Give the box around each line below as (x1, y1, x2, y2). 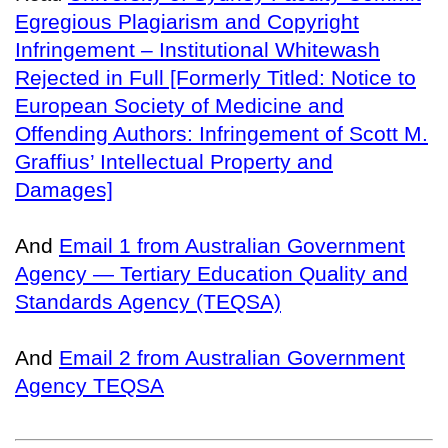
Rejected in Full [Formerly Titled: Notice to (15, 65, 416, 89)
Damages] (15, 177, 113, 201)
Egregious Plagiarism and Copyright (15, 9, 359, 33)
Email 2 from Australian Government (59, 345, 405, 369)
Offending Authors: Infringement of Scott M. (15, 121, 428, 145)
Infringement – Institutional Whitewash (15, 37, 380, 61)
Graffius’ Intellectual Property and (15, 149, 333, 173)
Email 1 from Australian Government (59, 233, 405, 257)
